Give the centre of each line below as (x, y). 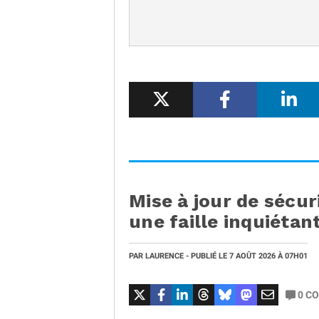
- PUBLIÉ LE (206, 256)
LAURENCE (164, 256)
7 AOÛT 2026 (253, 256)
